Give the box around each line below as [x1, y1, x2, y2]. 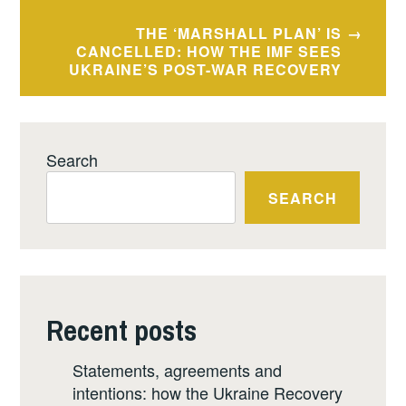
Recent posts [46, 310, 198, 350]
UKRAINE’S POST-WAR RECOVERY [69, 59, 343, 81]
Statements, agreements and [72, 358, 282, 382]
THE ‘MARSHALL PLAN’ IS [136, 23, 343, 44]
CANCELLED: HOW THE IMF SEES [76, 41, 343, 63]
